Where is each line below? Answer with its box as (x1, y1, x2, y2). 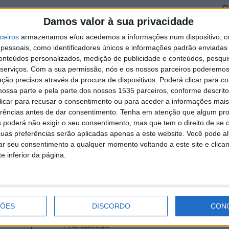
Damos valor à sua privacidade (43, 16, 194, 27)
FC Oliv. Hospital (13, 22, 73, 33)
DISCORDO (91, 202, 130, 210)
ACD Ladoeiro (35, 161, 85, 171)
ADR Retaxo (13, 102, 56, 112)
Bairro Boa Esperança (13, 81, 91, 91)
